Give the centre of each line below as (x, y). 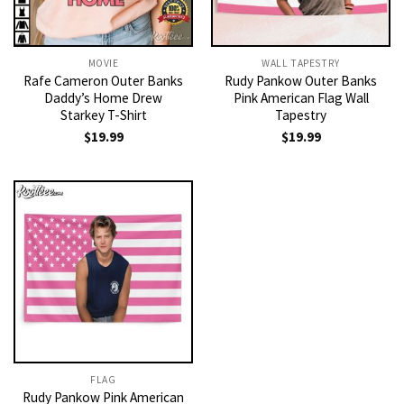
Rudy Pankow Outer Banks (301, 81)
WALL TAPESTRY (301, 64)
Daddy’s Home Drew (103, 98)
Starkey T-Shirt (103, 115)
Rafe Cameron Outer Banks (103, 81)
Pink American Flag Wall (301, 98)
